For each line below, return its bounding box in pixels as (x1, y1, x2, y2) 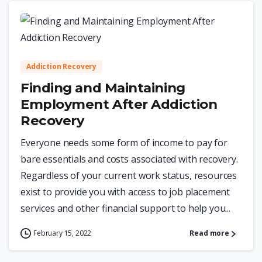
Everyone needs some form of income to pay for (20, 136, 227, 150)
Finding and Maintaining (20, 80, 185, 96)
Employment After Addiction (20, 96, 218, 113)
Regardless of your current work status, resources (20, 169, 237, 182)
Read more (189, 228, 229, 239)
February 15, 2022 (33, 228, 92, 239)
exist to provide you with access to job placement (20, 185, 230, 199)
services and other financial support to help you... (20, 202, 230, 215)
